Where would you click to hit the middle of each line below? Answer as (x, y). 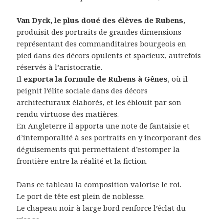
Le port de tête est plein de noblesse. (81, 196)
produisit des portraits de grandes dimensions (99, 32)
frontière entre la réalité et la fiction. (82, 161)
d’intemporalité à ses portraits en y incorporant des (109, 138)
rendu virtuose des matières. (68, 114)
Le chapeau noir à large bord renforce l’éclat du (101, 208)
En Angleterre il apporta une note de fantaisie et (103, 126)
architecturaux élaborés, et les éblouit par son (99, 102)
